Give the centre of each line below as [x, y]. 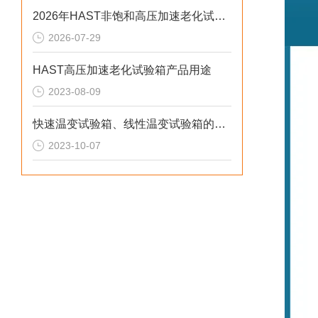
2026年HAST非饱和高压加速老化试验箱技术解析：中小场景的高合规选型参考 [220, 16]
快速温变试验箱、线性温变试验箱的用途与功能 [220, 124]
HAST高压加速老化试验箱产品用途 [122, 70]
